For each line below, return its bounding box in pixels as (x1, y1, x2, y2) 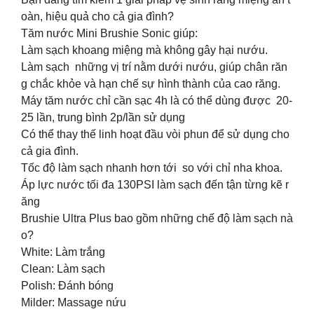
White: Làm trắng (21, 245, 105, 258)
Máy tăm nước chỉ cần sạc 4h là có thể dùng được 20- (21, 94, 292, 107)
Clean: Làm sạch (21, 262, 105, 275)
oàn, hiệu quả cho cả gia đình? (21, 10, 174, 22)
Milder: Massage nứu (21, 296, 126, 308)
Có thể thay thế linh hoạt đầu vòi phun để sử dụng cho (21, 128, 292, 140)
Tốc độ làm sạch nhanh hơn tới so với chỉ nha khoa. (21, 161, 282, 174)
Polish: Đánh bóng (21, 279, 114, 292)
